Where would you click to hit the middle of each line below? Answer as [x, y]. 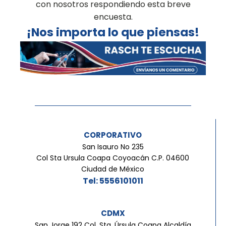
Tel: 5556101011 [113, 181]
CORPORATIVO [113, 135]
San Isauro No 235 [113, 147]
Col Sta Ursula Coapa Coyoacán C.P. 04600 [113, 158]
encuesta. [113, 17]
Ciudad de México [113, 169]
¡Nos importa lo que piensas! [113, 32]
